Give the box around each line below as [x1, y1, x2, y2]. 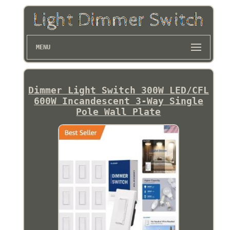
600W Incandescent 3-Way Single [33, 95, 203, 106]
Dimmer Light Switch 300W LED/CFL [28, 84, 209, 95]
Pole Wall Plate [76, 106, 161, 117]
